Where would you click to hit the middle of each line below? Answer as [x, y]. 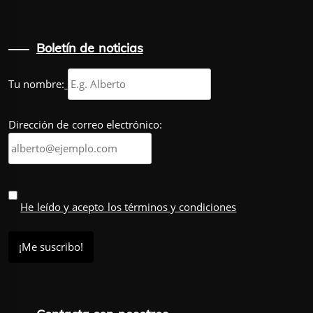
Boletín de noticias [90, 48]
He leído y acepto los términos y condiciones [129, 207]
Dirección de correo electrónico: [85, 124]
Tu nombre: [37, 84]
